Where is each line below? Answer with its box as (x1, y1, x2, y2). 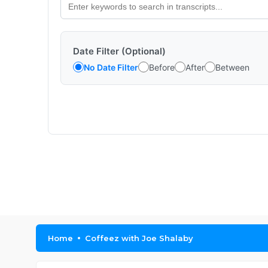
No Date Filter (84, 62, 138, 72)
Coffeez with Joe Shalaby (85, 233, 193, 243)
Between (215, 62, 249, 72)
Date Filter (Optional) (73, 45, 166, 57)
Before (149, 62, 175, 72)
